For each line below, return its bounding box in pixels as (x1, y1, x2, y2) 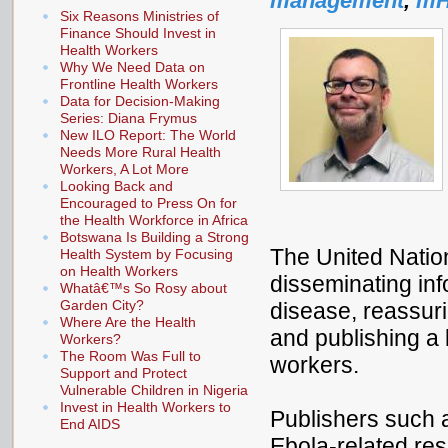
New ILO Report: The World (60, 126, 236, 143)
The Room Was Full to (60, 347, 201, 364)
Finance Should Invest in (60, 24, 216, 41)
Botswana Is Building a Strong (60, 228, 249, 245)
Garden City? (60, 296, 144, 313)
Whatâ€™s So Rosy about (60, 279, 227, 296)
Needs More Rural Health (60, 143, 221, 160)
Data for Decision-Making (60, 92, 220, 109)
